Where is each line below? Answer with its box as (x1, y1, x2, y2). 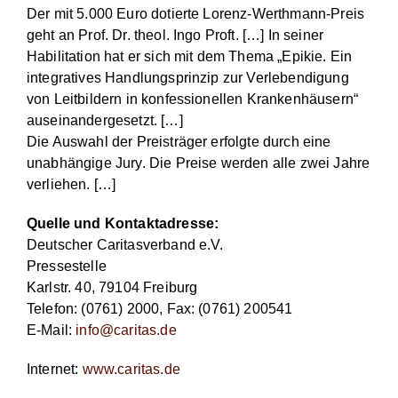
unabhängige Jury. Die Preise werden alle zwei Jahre (27, 155, 370, 171)
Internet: (27, 362, 83, 378)
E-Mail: (27, 322, 76, 338)
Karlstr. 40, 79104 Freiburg (27, 280, 198, 296)
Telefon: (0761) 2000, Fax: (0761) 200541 (27, 301, 293, 317)
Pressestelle (27, 259, 107, 275)
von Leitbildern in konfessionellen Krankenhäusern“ (27, 92, 359, 107)
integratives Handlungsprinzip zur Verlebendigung (27, 70, 349, 86)
